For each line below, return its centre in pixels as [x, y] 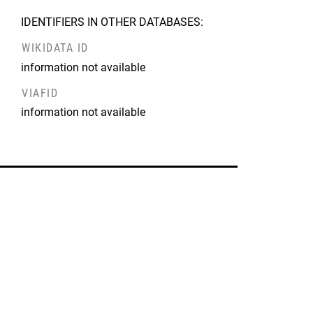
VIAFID [40, 93]
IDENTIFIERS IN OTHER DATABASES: [112, 22]
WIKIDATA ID [55, 48]
